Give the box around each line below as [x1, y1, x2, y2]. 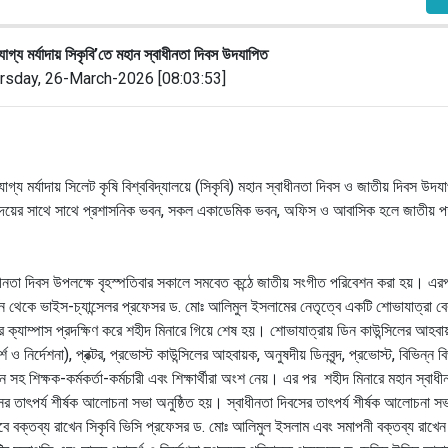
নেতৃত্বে [299, 296, 341, 316]
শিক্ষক [28, 368, 60, 388]
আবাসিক [332, 200, 375, 220]
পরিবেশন [329, 272, 373, 292]
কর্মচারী [108, 368, 144, 388]
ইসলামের [250, 296, 296, 316]
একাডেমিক [196, 200, 251, 220]
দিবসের [276, 392, 312, 412]
